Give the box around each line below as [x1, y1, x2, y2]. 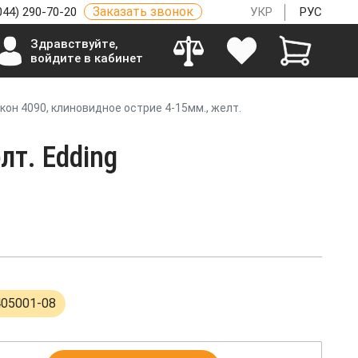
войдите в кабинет [30, 50, 143, 66]
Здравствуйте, [30, 36, 118, 51]
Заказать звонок [93, 4, 193, 19]
